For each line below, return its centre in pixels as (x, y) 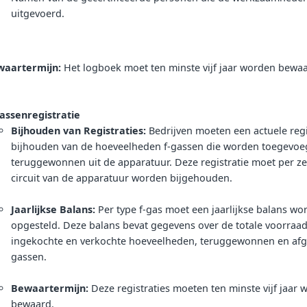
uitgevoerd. (38, 13)
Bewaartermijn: (50, 288)
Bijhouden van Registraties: (78, 130)
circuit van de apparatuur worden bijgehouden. (122, 177)
